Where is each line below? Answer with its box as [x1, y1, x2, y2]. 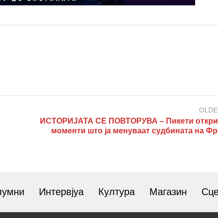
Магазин [149, 186, 187, 198]
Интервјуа [39, 186, 84, 198]
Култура [98, 186, 135, 198]
